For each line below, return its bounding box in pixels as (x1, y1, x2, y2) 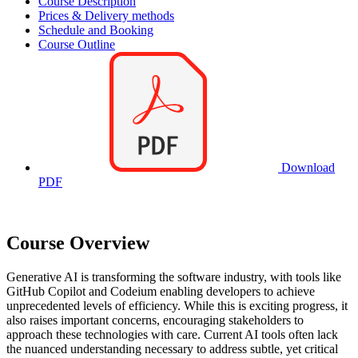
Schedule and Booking (38, 23, 153, 38)
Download (278, 161, 335, 175)
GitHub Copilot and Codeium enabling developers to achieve (6, 284, 315, 298)
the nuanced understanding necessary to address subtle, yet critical (6, 341, 338, 356)
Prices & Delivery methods (38, 9, 174, 23)
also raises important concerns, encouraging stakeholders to (6, 312, 304, 327)
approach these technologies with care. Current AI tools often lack (6, 327, 338, 341)
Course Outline (38, 38, 115, 52)
